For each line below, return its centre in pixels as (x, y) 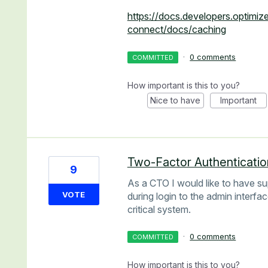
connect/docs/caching (176, 30)
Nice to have (176, 100)
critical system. (159, 209)
